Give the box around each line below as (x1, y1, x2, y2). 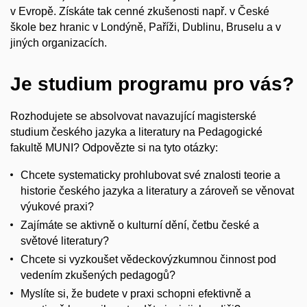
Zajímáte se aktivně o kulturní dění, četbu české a (21, 219, 259, 232)
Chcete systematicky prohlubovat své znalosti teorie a (21, 169, 280, 182)
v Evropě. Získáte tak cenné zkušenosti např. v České (10, 5, 269, 17)
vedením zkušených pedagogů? (21, 269, 175, 282)
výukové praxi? (21, 201, 94, 213)
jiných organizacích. (10, 36, 107, 49)
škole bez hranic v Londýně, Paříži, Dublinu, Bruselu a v (10, 21, 281, 33)
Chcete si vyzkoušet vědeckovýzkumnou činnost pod (21, 254, 276, 266)
